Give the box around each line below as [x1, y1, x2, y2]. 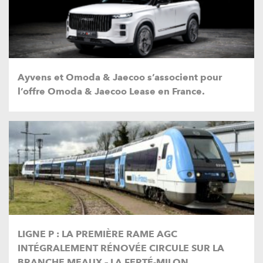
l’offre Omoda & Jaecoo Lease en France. [18, 86, 205, 97]
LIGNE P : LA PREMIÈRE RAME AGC [18, 228, 177, 240]
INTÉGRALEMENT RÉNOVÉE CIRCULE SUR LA [18, 242, 224, 254]
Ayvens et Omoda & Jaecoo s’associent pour [18, 72, 222, 83]
